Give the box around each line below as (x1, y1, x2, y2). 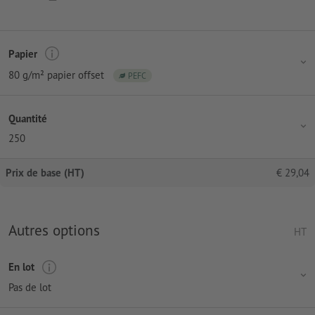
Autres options (8, 220, 100, 240)
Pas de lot (8, 280, 51, 294)
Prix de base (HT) (6, 166, 84, 180)
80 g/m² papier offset (8, 68, 104, 82)
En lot (8, 260, 34, 274)
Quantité (8, 111, 47, 125)
